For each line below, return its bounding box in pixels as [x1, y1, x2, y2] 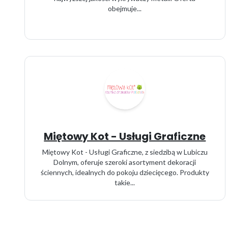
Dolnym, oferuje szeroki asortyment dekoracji [53, 158, 196, 166]
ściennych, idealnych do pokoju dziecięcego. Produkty [40, 168, 209, 177]
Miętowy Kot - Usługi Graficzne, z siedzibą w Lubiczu [42, 148, 208, 156]
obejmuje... [108, 4, 142, 13]
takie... [115, 178, 135, 187]
